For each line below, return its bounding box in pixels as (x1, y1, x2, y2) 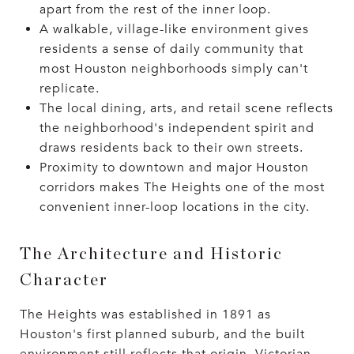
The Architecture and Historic (20, 246, 283, 262)
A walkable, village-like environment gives (39, 21, 309, 37)
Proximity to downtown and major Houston (39, 160, 309, 175)
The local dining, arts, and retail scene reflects (39, 100, 333, 116)
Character (20, 272, 108, 288)
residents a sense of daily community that (39, 41, 303, 57)
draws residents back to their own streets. (39, 140, 303, 156)
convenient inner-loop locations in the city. (39, 199, 310, 215)
